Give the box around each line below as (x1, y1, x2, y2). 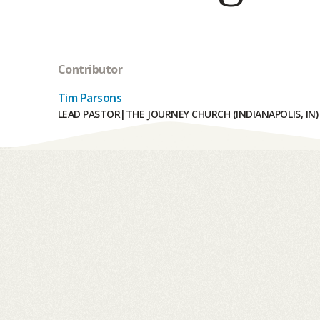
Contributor (57, 61, 123, 78)
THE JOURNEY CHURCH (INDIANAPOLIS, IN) (125, 107, 319, 121)
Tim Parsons (57, 90, 122, 106)
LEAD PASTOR (57, 107, 121, 121)
